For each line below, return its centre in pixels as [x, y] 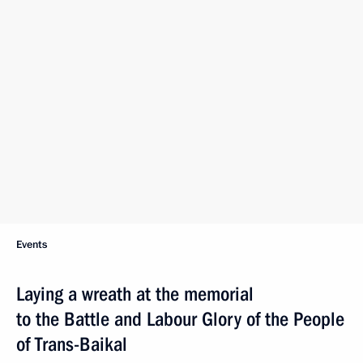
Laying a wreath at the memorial [135, 294]
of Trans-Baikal [72, 344]
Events [32, 245]
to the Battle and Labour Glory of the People [180, 319]
